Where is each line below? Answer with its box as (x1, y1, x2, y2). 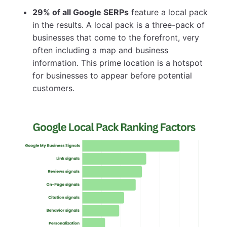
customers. (32, 83, 74, 93)
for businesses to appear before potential (32, 70, 192, 81)
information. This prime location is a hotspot (32, 57, 203, 68)
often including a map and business (32, 45, 168, 55)
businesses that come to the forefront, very (32, 32, 199, 43)
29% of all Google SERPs (32, 7, 129, 17)
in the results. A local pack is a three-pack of (32, 19, 205, 30)
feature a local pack (129, 7, 208, 17)
